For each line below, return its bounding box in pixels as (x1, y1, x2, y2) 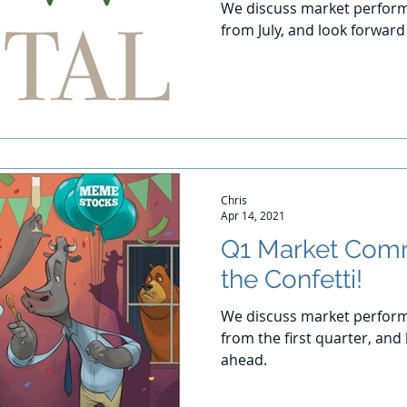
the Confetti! (221, 264, 362, 294)
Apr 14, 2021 (221, 208, 285, 223)
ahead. (221, 350, 267, 370)
